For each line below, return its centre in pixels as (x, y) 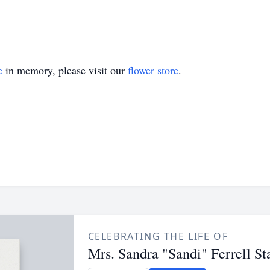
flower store (153, 70)
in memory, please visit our (65, 70)
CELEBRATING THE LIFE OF (158, 236)
